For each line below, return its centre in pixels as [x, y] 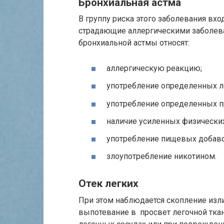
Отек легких [108, 184]
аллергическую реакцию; [154, 68]
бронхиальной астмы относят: [134, 42]
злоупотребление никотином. [161, 156]
